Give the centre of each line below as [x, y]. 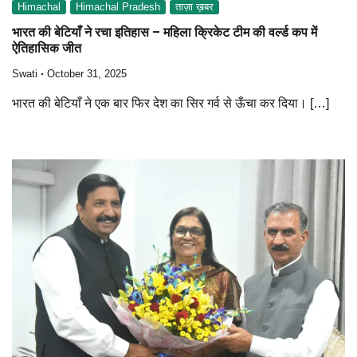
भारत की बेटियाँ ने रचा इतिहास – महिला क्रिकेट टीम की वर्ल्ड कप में [165, 32]
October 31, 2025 [87, 75]
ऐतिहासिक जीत [47, 48]
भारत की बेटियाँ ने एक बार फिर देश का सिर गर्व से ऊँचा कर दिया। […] [171, 104]
